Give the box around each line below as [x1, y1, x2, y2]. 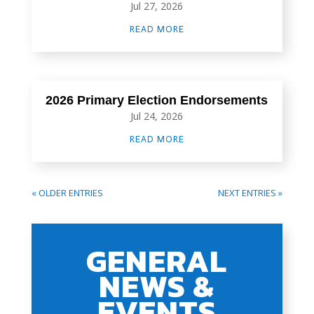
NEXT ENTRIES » [218, 186, 283, 200]
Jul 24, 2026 [130, 109, 184, 123]
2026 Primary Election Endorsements [46, 93, 268, 108]
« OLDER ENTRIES [31, 186, 103, 200]
